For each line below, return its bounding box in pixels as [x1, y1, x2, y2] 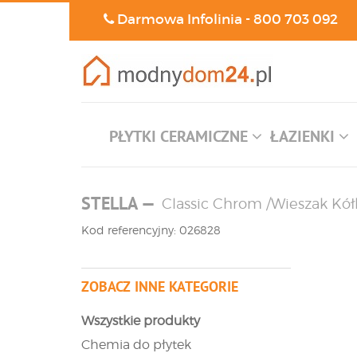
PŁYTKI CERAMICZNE [108, 126, 252, 147]
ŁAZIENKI [269, 126, 339, 147]
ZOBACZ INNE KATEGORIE [81, 277, 238, 296]
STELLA [81, 192, 137, 214]
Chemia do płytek [81, 337, 191, 352]
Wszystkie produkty [81, 313, 200, 328]
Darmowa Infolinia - [114, 11, 253, 28]
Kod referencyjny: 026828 [81, 223, 221, 237]
